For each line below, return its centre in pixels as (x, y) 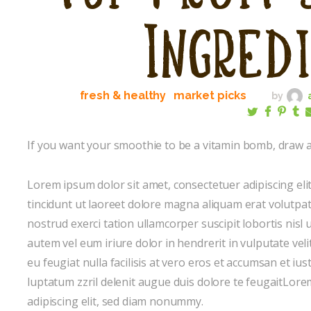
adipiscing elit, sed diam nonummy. (115, 301)
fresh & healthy (123, 96)
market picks (210, 96)
